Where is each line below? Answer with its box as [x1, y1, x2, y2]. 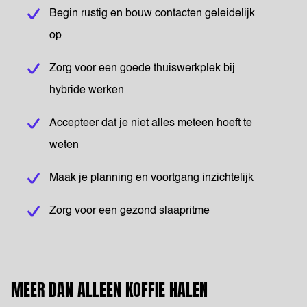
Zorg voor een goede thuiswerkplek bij [49, 63, 235, 74]
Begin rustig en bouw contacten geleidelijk [49, 8, 255, 19]
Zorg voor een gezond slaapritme [49, 206, 210, 217]
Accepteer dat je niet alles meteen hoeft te [49, 118, 252, 129]
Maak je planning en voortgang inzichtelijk [49, 173, 254, 184]
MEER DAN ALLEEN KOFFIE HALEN [11, 278, 208, 302]
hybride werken [49, 85, 124, 96]
